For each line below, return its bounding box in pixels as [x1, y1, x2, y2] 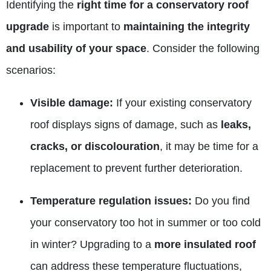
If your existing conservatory [113, 96, 252, 109]
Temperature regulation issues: [30, 194, 192, 207]
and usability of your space [6, 42, 146, 54]
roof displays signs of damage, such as [30, 118, 221, 131]
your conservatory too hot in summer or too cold [30, 216, 261, 229]
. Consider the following [146, 42, 260, 54]
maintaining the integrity [123, 20, 250, 33]
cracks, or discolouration [30, 140, 160, 152]
